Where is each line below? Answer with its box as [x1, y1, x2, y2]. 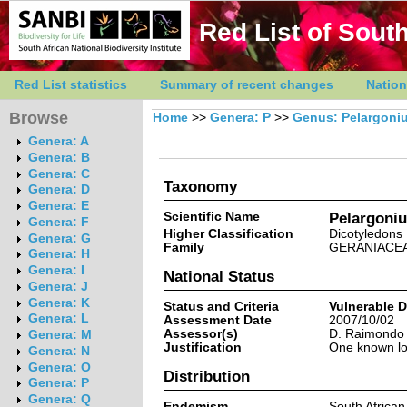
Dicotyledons [328, 226, 402, 241]
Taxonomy [163, 177, 237, 194]
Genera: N [27, 343, 90, 358]
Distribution [163, 367, 250, 384]
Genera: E [27, 199, 89, 213]
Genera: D [27, 183, 90, 197]
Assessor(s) [163, 326, 238, 341]
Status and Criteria [163, 299, 279, 313]
